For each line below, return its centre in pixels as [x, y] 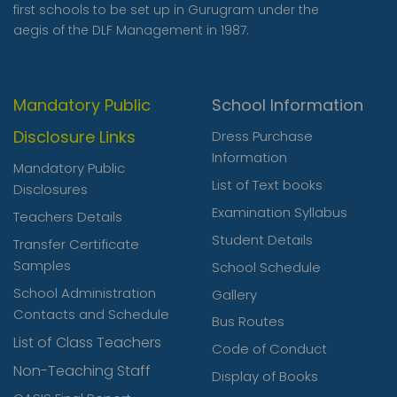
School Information [288, 105]
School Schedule [266, 268]
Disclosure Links [74, 137]
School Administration [85, 293]
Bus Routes [248, 322]
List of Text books [267, 185]
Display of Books [265, 377]
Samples [42, 266]
